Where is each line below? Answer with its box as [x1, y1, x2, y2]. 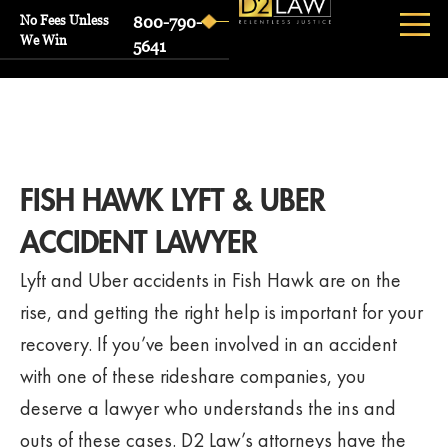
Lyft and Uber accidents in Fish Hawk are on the [20, 267, 401, 293]
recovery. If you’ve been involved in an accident [20, 331, 397, 357]
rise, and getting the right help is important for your [20, 299, 423, 325]
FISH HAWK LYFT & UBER [20, 186, 325, 216]
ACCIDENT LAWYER [20, 228, 257, 258]
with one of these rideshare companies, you [20, 363, 366, 389]
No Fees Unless [20, 12, 109, 28]
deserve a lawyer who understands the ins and [20, 395, 396, 421]
